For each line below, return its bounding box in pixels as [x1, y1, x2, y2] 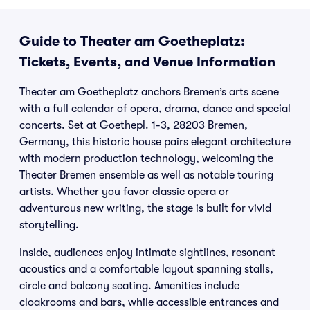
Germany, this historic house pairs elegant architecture [19, 136, 291, 148]
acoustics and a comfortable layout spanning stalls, [19, 263, 273, 275]
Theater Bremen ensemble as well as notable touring [19, 169, 273, 181]
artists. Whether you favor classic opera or [19, 185, 229, 198]
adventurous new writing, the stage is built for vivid [19, 202, 271, 215]
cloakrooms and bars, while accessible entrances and [19, 296, 279, 309]
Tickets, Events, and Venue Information [19, 54, 275, 70]
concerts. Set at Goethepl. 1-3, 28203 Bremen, [19, 119, 248, 131]
